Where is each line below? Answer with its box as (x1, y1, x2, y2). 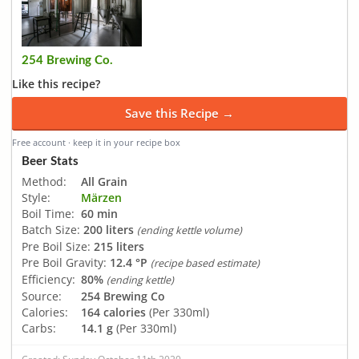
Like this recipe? (12, 76, 100, 91)
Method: (22, 173, 67, 189)
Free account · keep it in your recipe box (12, 136, 180, 148)
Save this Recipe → (125, 105, 234, 121)
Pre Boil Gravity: (22, 254, 107, 270)
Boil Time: (22, 205, 75, 221)
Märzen (81, 189, 122, 205)
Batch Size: (22, 221, 80, 237)
